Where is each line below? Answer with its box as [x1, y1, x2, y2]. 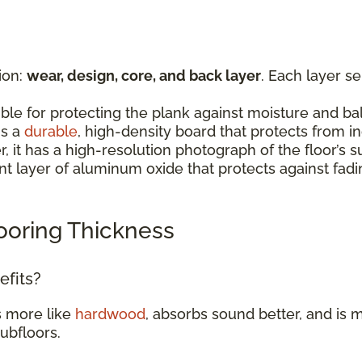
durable [24, 122, 78, 140]
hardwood [75, 305, 145, 322]
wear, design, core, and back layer [27, 66, 261, 84]
